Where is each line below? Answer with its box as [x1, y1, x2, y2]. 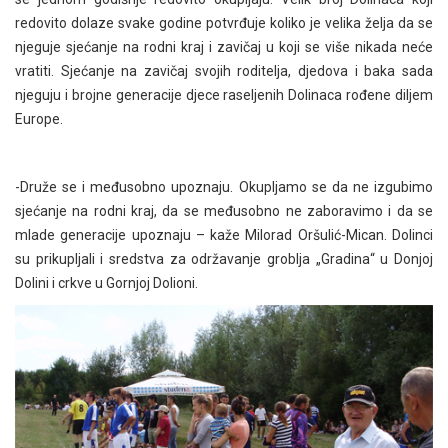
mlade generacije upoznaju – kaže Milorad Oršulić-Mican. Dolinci [15, 227, 433, 244]
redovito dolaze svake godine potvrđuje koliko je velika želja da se [15, 15, 433, 32]
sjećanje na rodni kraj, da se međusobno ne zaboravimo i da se [15, 203, 433, 220]
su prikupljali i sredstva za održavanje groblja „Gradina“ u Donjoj [15, 251, 433, 268]
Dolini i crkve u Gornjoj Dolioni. [15, 275, 198, 292]
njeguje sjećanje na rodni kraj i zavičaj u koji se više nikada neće [15, 39, 433, 56]
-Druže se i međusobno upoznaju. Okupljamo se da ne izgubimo [15, 179, 433, 196]
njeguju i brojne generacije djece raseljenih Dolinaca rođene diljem [15, 87, 433, 104]
